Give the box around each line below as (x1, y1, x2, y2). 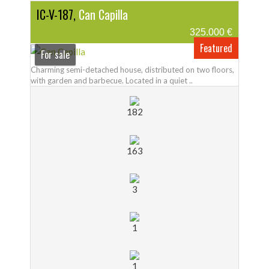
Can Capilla (79, 5, 128, 24)
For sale (40, 47, 70, 62)
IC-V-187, (37, 5, 76, 24)
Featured (200, 41, 232, 56)
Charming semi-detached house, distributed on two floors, (31, 65, 234, 75)
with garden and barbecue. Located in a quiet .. (31, 76, 193, 86)
